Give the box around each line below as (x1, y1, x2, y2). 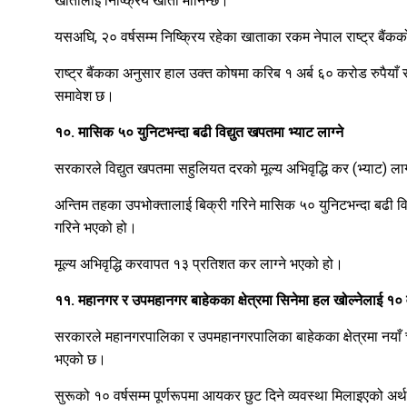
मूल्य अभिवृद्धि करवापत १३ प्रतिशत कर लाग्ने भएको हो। (55, 255, 343, 273)
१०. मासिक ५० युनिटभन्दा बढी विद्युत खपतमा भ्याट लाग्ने (55, 124, 343, 142)
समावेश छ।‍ (55, 87, 114, 105)
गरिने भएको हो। (55, 219, 137, 237)
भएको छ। (55, 351, 106, 369)
